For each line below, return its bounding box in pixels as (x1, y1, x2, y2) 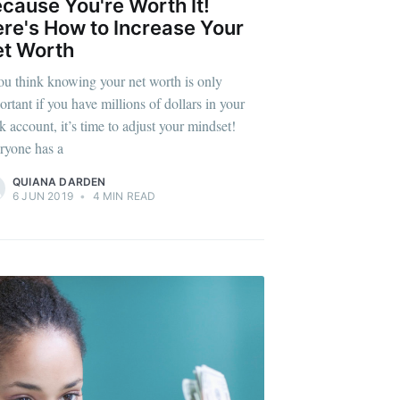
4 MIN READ (89, 188, 156, 203)
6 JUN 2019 (12, 188, 73, 203)
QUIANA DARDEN (12, 174, 106, 188)
